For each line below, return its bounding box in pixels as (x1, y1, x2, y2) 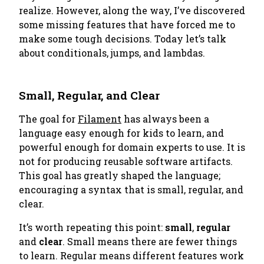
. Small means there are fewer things (62, 235, 237, 247)
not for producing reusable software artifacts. (19, 155, 233, 167)
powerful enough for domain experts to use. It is (19, 141, 245, 153)
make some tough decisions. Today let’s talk (19, 32, 226, 45)
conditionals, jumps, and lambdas (47, 47, 203, 59)
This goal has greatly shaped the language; (19, 169, 220, 181)
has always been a (121, 113, 209, 125)
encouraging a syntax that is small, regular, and (19, 183, 243, 196)
